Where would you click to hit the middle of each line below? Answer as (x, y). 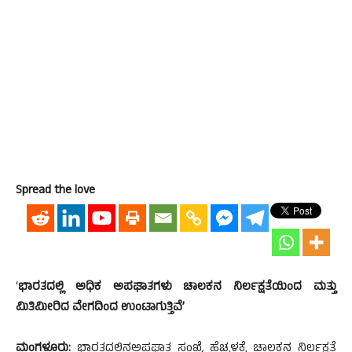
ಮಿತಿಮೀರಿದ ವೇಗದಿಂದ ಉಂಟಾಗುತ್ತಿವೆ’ (100, 308)
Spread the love (55, 191)
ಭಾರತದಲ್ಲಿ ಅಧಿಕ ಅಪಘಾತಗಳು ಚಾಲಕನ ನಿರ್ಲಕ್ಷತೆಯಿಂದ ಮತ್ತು (177, 288)
